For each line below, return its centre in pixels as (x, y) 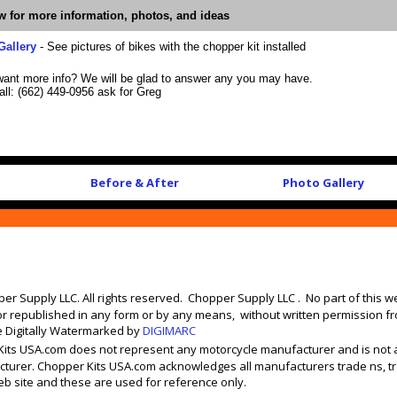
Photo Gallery (323, 183)
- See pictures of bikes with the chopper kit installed (171, 47)
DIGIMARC (168, 331)
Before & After (135, 183)
